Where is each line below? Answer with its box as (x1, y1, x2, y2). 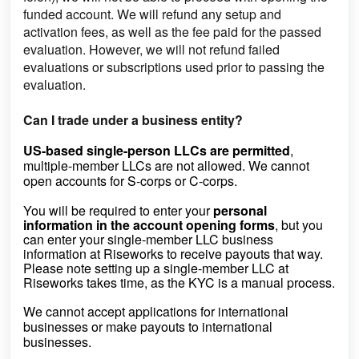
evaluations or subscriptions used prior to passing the (23, 58, 325, 76)
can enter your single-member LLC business (23, 230, 273, 248)
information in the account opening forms (23, 216, 275, 234)
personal (213, 201, 267, 220)
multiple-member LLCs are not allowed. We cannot (23, 156, 309, 175)
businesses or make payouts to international (23, 317, 272, 336)
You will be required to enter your (23, 201, 213, 220)
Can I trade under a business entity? (23, 111, 243, 129)
